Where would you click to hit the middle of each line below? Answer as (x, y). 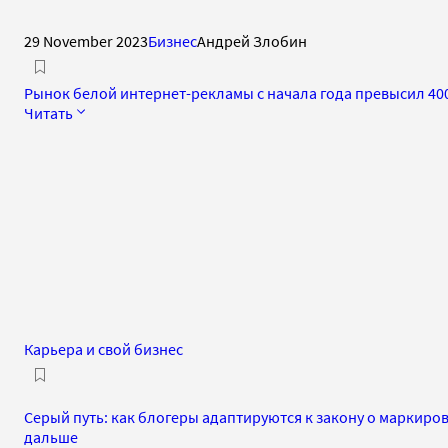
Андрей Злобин (252, 40)
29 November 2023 (86, 40)
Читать (48, 112)
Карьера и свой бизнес (103, 348)
